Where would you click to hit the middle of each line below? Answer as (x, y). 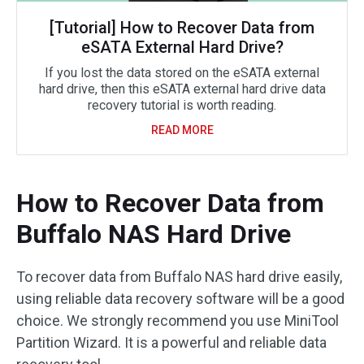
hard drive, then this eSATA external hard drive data (182, 89)
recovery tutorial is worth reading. (182, 105)
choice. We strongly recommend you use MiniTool (178, 321)
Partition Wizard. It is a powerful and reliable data (171, 342)
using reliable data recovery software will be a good (180, 299)
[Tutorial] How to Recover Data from (182, 28)
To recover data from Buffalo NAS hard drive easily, (179, 277)
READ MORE (182, 130)
